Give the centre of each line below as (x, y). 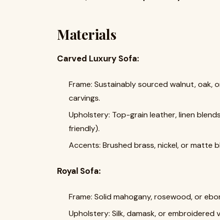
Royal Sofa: (80, 171)
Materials (87, 34)
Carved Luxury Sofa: (99, 58)
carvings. (84, 98)
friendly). (84, 128)
